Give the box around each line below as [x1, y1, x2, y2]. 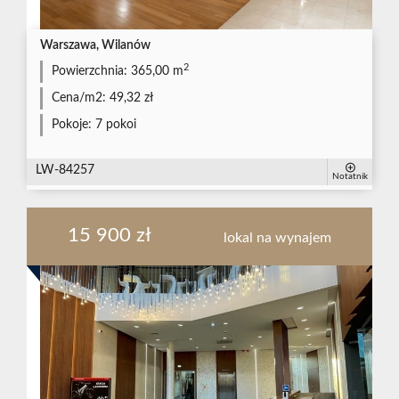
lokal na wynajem [224, 230, 332, 245]
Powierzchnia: [52, 64, 127, 77]
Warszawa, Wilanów [40, 37, 151, 52]
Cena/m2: [52, 91, 106, 104]
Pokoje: [52, 118, 92, 131]
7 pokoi [92, 118, 136, 131]
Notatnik [332, 172, 368, 182]
